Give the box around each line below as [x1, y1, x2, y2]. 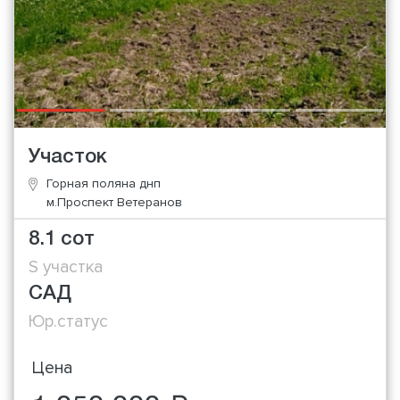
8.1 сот [29, 229, 95, 248]
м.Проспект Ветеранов [46, 195, 182, 211]
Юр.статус [29, 310, 108, 332]
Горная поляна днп [46, 176, 161, 192]
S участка [29, 255, 103, 278]
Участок [29, 148, 107, 167]
